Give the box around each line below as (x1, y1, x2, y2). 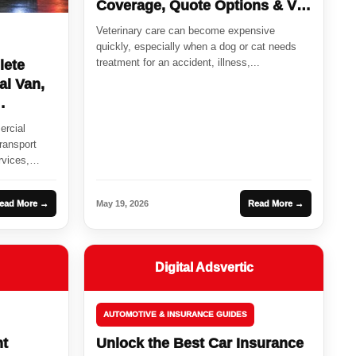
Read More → (247, 199, 304, 209)
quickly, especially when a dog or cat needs (96, 40, 297, 52)
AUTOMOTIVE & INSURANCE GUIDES (103, 310, 248, 319)
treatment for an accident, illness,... (96, 56, 261, 68)
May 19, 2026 (96, 199, 149, 209)
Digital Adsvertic (154, 261, 253, 275)
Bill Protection (96, 16, 194, 33)
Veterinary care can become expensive (96, 24, 276, 37)
